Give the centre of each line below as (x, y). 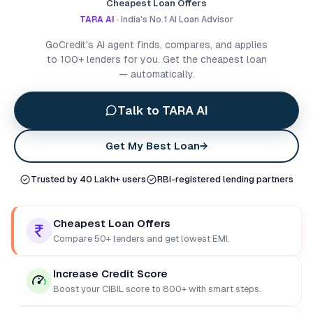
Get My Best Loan (152, 146)
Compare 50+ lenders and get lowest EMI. (141, 239)
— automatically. (156, 74)
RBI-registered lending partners (225, 179)
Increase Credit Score (110, 274)
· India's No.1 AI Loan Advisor (174, 20)
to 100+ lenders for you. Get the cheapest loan (156, 59)
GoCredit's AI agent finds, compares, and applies (156, 45)
